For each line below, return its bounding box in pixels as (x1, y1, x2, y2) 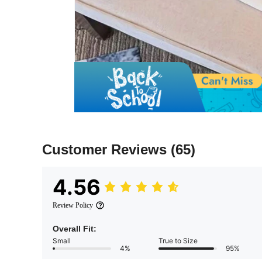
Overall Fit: (53, 224, 96, 234)
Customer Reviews (42, 142, 171, 158)
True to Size (158, 236, 198, 246)
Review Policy (53, 201, 93, 210)
